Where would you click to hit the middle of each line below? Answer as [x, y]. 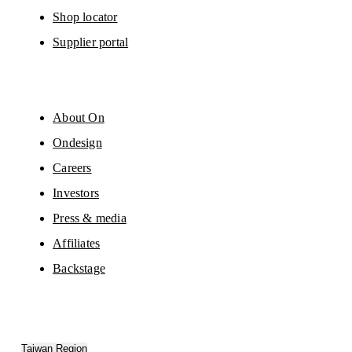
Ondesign [77, 142]
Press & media [90, 218]
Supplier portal [91, 42]
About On [79, 117]
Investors [76, 192]
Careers [72, 167]
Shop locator [85, 16]
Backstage [79, 268]
